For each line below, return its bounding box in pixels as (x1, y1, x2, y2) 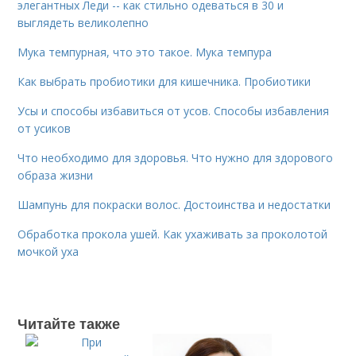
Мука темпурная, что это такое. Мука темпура (17, 44, 273, 60)
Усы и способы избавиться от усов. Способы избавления (17, 103, 330, 118)
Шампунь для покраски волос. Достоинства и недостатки (17, 197, 331, 212)
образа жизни (17, 168, 94, 183)
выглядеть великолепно (17, 15, 149, 30)
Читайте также (17, 313, 121, 334)
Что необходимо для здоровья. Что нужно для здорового (17, 150, 334, 165)
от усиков (17, 121, 72, 136)
